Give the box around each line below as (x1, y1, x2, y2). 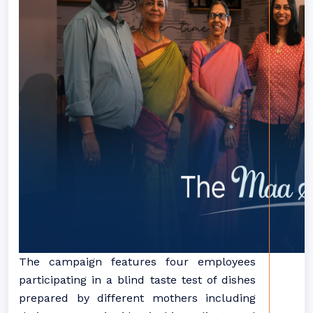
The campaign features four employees (19, 255, 256, 268)
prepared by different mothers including (19, 291, 256, 305)
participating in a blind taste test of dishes (19, 273, 256, 286)
